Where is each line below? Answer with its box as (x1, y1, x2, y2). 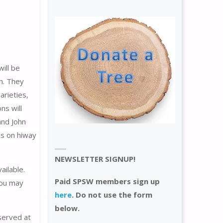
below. (55, 203, 80, 214)
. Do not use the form (72, 190, 152, 200)
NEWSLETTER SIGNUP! (55, 154, 135, 164)
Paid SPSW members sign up (55, 176, 160, 187)
